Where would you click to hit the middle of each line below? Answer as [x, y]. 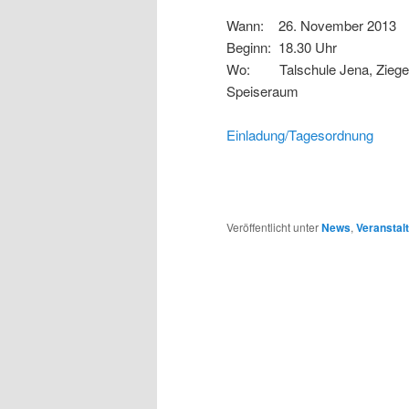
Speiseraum [262, 90]
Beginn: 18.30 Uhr [282, 47]
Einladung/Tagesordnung [300, 135]
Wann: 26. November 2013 [311, 25]
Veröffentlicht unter [273, 226]
